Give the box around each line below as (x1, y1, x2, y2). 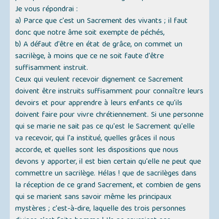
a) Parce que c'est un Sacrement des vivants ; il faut (15, 15, 188, 29)
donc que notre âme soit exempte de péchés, (15, 26, 165, 41)
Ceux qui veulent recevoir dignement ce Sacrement (15, 73, 184, 88)
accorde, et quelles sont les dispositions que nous (15, 144, 179, 158)
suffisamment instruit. (15, 62, 88, 76)
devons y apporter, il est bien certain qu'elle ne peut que (15, 155, 201, 170)
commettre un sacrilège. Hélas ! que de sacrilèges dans (15, 167, 197, 181)
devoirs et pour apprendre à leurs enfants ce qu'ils (15, 97, 183, 111)
